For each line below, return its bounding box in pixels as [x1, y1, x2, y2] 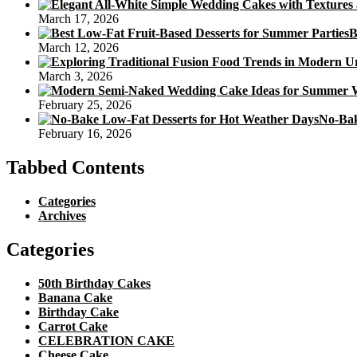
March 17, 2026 [38, 12, 119, 26]
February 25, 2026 [38, 98, 131, 112]
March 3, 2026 [38, 69, 112, 84]
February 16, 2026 [38, 127, 131, 141]
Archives [38, 209, 86, 223]
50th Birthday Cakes [38, 276, 151, 290]
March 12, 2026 [38, 41, 119, 55]
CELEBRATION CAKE [38, 333, 175, 347]
